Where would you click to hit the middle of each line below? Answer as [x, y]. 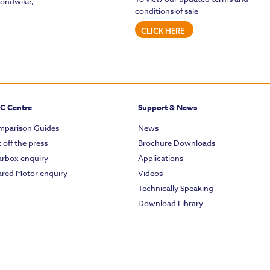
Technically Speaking [176, 188]
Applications [161, 158]
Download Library [171, 203]
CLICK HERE [163, 31]
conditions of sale [167, 11]
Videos [150, 173]
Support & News [168, 108]
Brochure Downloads [177, 143]
